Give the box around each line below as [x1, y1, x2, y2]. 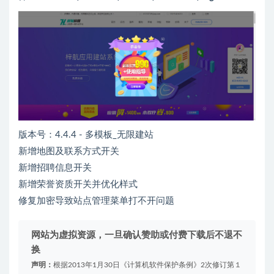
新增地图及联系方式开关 [18, 147, 119, 157]
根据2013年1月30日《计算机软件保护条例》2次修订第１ [53, 261, 242, 269]
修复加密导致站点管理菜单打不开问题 [18, 196, 174, 206]
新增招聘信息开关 [18, 163, 92, 173]
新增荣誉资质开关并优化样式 [18, 180, 138, 190]
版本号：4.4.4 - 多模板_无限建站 [18, 130, 154, 140]
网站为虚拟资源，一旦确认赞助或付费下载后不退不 [31, 231, 242, 240]
